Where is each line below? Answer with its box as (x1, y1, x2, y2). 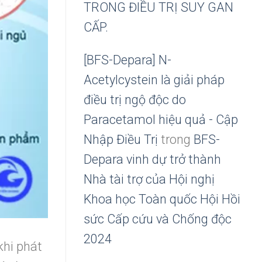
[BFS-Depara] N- (84, 53, 171, 68)
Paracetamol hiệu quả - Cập (84, 112, 238, 127)
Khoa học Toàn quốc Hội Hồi (84, 192, 240, 207)
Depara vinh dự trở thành (84, 152, 221, 167)
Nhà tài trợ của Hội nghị (84, 172, 215, 187)
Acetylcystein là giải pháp (84, 73, 225, 88)
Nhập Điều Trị (84, 132, 158, 147)
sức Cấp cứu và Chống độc (84, 212, 232, 227)
